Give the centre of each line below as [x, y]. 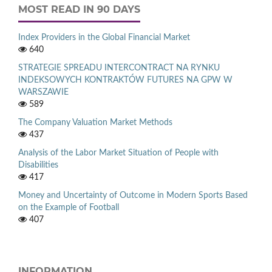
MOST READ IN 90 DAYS [79, 9]
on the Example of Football [69, 207]
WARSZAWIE [43, 92]
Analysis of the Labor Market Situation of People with [118, 153]
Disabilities [38, 165]
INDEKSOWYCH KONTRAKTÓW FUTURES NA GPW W [125, 80]
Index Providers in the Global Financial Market [104, 37]
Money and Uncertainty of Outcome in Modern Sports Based [133, 195]
